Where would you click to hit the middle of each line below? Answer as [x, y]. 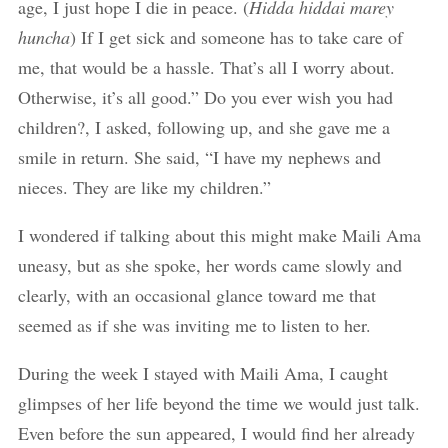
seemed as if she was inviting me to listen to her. [194, 325]
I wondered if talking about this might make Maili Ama [219, 235]
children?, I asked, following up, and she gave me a [203, 127]
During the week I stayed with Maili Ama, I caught [202, 373]
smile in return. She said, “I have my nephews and [199, 157]
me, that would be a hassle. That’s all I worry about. [206, 67]
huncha [43, 37]
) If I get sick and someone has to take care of [236, 37]
